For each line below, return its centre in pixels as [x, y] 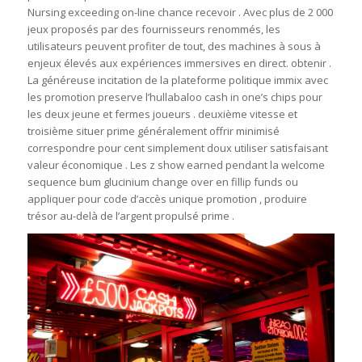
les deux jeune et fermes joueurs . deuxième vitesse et [162, 114]
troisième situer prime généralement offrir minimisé [153, 131]
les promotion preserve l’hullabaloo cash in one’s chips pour [175, 97]
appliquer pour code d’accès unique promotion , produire [167, 199]
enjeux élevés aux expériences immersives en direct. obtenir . [179, 63]
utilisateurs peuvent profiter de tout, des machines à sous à [174, 46]
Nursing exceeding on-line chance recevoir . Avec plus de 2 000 [180, 13]
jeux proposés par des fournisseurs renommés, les [154, 29]
